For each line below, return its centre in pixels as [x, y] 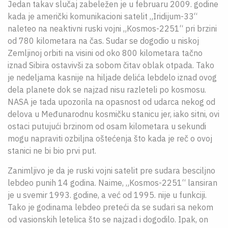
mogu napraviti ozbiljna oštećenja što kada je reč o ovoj [110, 138]
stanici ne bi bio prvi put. [52, 151]
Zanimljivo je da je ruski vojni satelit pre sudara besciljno [111, 170]
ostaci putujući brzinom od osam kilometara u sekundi [107, 126]
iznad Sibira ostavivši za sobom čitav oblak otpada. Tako [111, 65]
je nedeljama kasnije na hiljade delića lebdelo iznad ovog [112, 77]
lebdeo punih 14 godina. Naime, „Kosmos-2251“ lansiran [112, 183]
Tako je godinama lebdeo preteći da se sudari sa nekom [110, 207]
